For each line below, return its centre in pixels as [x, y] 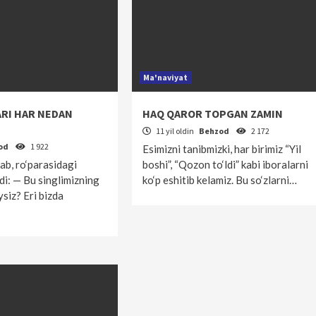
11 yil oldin [175, 131]
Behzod [214, 131]
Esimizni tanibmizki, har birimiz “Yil [221, 149]
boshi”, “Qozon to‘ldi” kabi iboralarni [225, 164]
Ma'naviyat [165, 77]
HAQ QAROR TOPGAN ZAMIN [212, 114]
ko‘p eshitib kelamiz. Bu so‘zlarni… [219, 180]
